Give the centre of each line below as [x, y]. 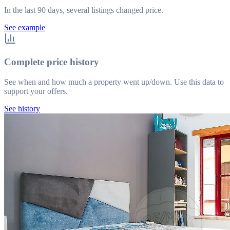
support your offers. [36, 91]
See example [25, 28]
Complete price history [52, 62]
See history [22, 108]
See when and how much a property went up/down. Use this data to [114, 82]
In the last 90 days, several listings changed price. [84, 10]
